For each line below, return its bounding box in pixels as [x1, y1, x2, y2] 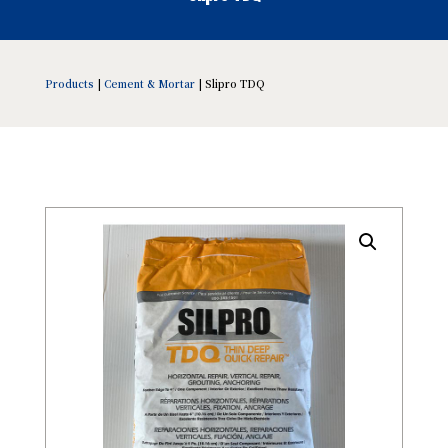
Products [44, 76, 94, 92]
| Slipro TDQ [194, 76, 265, 92]
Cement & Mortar [103, 76, 195, 92]
